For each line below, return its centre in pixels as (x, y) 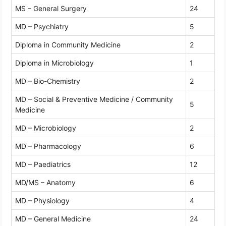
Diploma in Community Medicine (68, 44)
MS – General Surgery (51, 8)
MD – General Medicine (53, 218)
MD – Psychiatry (42, 26)
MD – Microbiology (46, 128)
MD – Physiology (42, 200)
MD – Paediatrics (43, 164)
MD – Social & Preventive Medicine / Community (94, 99)
